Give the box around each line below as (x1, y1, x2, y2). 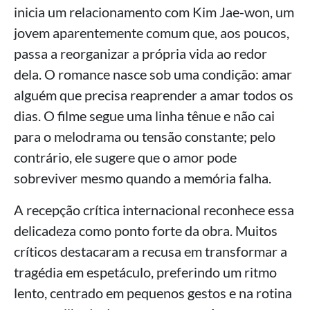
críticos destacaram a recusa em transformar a (14, 243, 287, 259)
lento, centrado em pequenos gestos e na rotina (14, 284, 292, 301)
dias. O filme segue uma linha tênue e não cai (14, 107, 275, 124)
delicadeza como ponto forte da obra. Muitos (14, 222, 277, 239)
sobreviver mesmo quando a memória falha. (14, 170, 271, 186)
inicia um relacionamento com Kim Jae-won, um (14, 3, 294, 20)
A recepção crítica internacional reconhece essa (14, 201, 294, 218)
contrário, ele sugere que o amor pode (14, 149, 237, 165)
